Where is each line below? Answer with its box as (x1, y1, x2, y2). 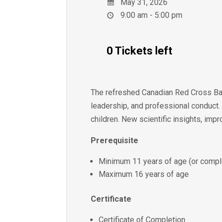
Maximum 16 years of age (99, 169, 189, 179)
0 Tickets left (107, 44, 173, 57)
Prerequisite (91, 135, 139, 145)
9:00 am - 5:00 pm (118, 10, 183, 20)
